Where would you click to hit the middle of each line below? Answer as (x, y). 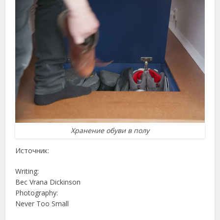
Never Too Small (42, 203)
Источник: (32, 150)
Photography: (37, 192)
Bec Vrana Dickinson (48, 182)
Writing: (27, 171)
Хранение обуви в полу (110, 130)
